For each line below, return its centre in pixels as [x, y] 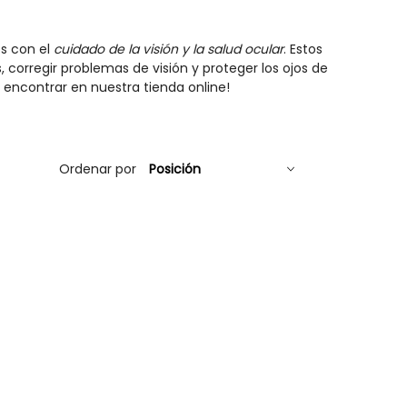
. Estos [303, 49]
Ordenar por [98, 169]
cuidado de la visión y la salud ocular [169, 49]
